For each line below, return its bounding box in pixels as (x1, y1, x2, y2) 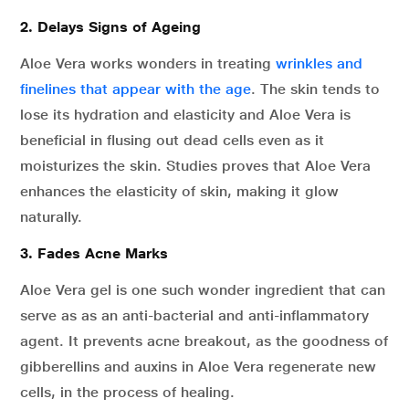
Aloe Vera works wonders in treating (20, 55, 276, 72)
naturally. (20, 208, 82, 225)
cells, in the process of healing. (20, 383, 235, 401)
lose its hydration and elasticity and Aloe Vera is (20, 106, 351, 123)
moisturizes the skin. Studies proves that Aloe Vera (20, 157, 371, 174)
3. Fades (20, 245, 80, 262)
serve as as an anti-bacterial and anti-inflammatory (20, 307, 369, 324)
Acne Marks (80, 245, 168, 262)
